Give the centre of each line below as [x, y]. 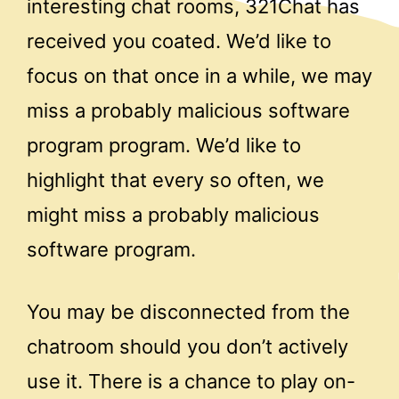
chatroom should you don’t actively [187, 346]
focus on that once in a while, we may [199, 76]
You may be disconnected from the [188, 311]
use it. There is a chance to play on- [191, 381]
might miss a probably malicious [173, 215]
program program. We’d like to [164, 146]
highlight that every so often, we [175, 180]
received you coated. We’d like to [179, 41]
